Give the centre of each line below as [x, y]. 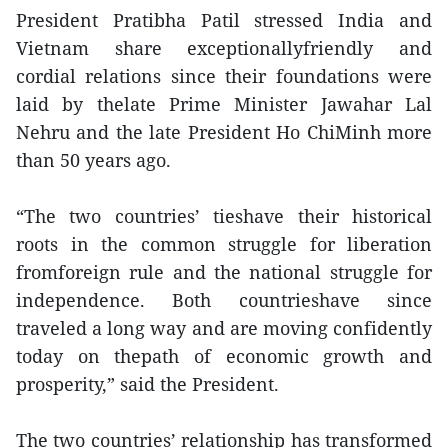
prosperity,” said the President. [147, 384]
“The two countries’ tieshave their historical [224, 216]
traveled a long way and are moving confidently [224, 328]
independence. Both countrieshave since [224, 300]
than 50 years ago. [93, 160]
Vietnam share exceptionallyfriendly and [224, 48]
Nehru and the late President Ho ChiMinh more [224, 132]
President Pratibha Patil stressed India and [224, 20]
